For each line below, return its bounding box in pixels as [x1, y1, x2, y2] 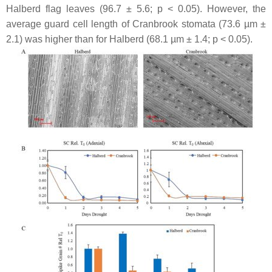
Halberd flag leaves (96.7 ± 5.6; [6, 3, 157, 14]
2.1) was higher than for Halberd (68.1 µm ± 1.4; [6, 33, 212, 44]
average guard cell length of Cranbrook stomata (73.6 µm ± [6, 18, 266, 29]
